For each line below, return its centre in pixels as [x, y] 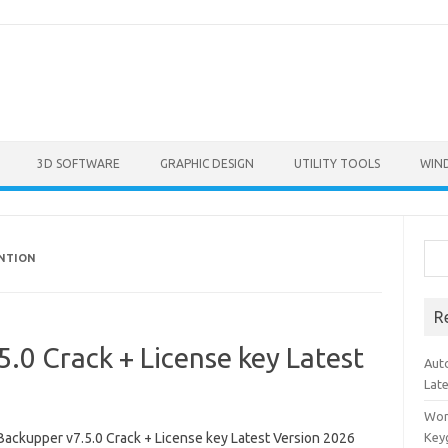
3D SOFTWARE [78, 163]
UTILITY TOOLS [337, 163]
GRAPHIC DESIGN [207, 163]
